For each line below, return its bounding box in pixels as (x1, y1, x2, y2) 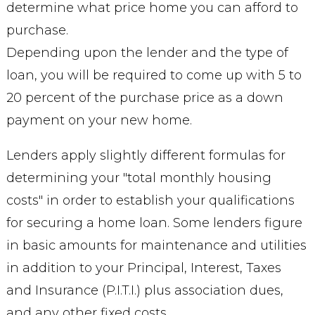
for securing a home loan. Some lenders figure (6, 215, 302, 231)
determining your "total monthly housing (6, 170, 271, 186)
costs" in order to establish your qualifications (6, 193, 295, 208)
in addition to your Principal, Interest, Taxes (6, 260, 281, 276)
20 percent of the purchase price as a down (6, 90, 283, 105)
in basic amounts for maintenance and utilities (6, 238, 307, 253)
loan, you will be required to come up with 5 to (6, 67, 302, 83)
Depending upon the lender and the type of (6, 45, 288, 60)
